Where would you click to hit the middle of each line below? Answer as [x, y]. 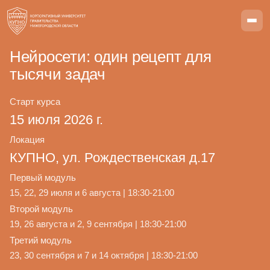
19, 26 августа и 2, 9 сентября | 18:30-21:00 [98, 224]
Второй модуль [41, 209]
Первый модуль [43, 177]
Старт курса [35, 102]
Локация [27, 140]
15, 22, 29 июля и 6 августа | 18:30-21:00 [92, 193]
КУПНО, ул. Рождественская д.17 [112, 158]
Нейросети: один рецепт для [111, 57]
